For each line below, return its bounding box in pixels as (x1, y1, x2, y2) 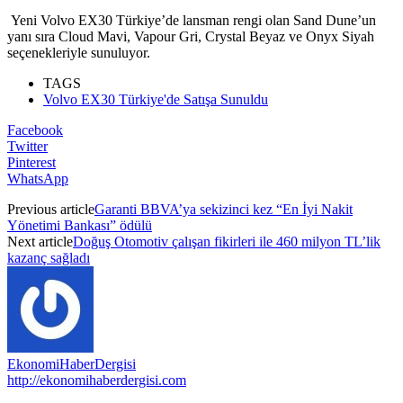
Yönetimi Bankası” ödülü (7, 217, 152, 233)
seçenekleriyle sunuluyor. (7, 44, 150, 60)
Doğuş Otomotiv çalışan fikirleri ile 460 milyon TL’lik (73, 233, 381, 249)
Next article (7, 233, 73, 249)
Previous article (7, 201, 94, 217)
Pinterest (7, 154, 56, 170)
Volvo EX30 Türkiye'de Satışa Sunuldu (43, 91, 268, 107)
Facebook (7, 121, 63, 138)
